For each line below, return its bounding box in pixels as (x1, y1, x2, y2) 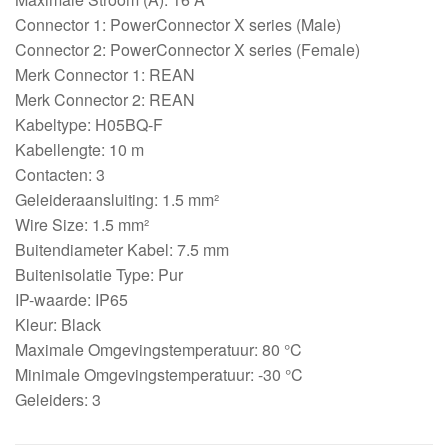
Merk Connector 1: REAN (15, 62, 195, 86)
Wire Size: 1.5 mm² (15, 212, 149, 236)
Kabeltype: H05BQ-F (15, 112, 163, 136)
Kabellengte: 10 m (15, 137, 144, 161)
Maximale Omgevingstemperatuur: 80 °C (15, 337, 302, 361)
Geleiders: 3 (15, 387, 101, 411)
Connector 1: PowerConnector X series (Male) (15, 12, 341, 36)
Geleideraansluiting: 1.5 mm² (15, 187, 219, 211)
